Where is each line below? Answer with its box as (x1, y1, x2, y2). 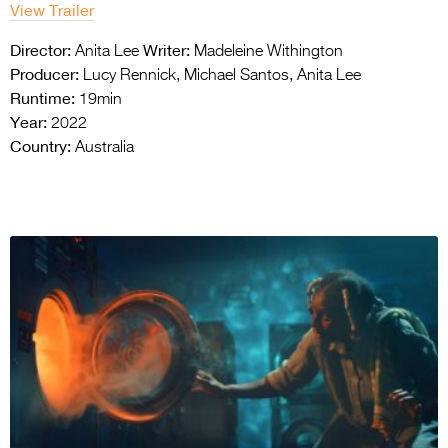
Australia (71, 139, 134, 156)
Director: (10, 39, 71, 60)
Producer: (10, 63, 79, 84)
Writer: (143, 39, 190, 60)
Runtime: (10, 87, 75, 108)
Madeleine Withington (190, 43, 343, 60)
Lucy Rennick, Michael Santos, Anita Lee (79, 67, 361, 84)
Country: (10, 135, 71, 156)
